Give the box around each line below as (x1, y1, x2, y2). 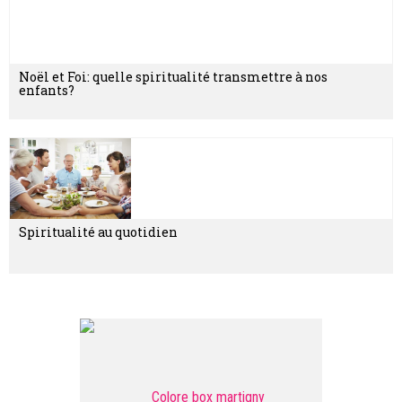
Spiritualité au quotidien (19, 223, 178, 240)
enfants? (19, 82, 74, 100)
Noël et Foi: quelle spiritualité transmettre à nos (19, 68, 328, 86)
